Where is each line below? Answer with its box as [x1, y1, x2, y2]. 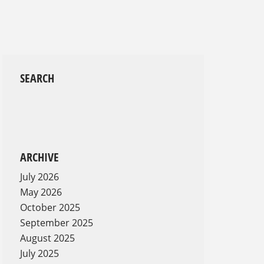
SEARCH [20, 70, 54, 87]
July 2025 [20, 247, 59, 260]
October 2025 [20, 201, 80, 214]
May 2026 [20, 186, 62, 199]
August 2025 [20, 232, 75, 245]
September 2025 [20, 216, 93, 230]
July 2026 [20, 170, 59, 184]
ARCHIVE [20, 149, 59, 166]
